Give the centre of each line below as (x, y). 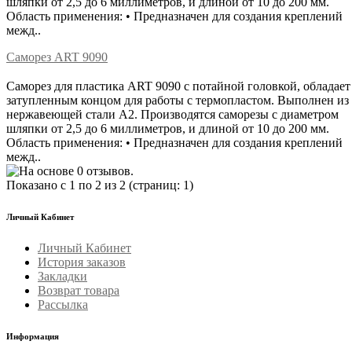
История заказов (82, 262)
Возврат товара (79, 290)
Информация (33, 336)
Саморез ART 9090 (57, 57)
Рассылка (63, 304)
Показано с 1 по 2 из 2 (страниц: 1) (100, 185)
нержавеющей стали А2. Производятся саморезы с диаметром (172, 114)
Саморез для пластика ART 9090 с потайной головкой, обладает (178, 86)
